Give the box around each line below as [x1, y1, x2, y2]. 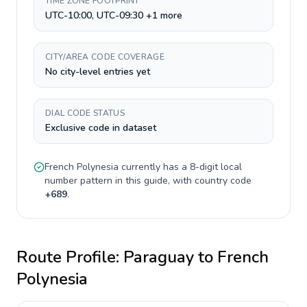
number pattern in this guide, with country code [45, 174, 251, 187]
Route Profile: [16, 246, 123, 268]
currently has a [119, 160, 190, 173]
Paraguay [123, 246, 194, 268]
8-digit [190, 160, 218, 173]
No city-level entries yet [45, 65, 150, 78]
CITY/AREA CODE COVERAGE [45, 51, 164, 62]
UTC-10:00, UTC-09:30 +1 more [45, 9, 182, 22]
